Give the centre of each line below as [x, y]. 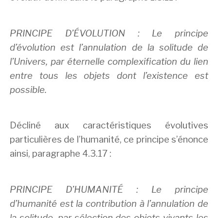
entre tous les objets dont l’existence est [109, 75]
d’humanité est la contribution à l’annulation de [109, 203]
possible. [28, 90]
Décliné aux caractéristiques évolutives [109, 126]
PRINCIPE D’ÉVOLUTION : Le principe [109, 33]
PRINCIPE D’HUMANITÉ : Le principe [109, 189]
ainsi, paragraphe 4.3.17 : [61, 154]
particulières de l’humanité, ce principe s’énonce [109, 140]
